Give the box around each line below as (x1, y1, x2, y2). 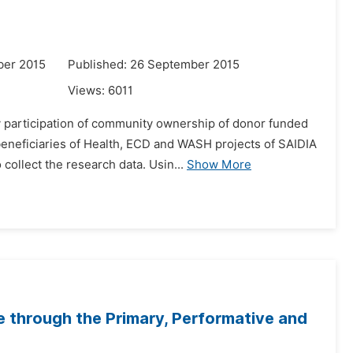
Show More (187, 158, 251, 172)
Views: (68, 84, 108, 98)
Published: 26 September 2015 (68, 58, 240, 72)
